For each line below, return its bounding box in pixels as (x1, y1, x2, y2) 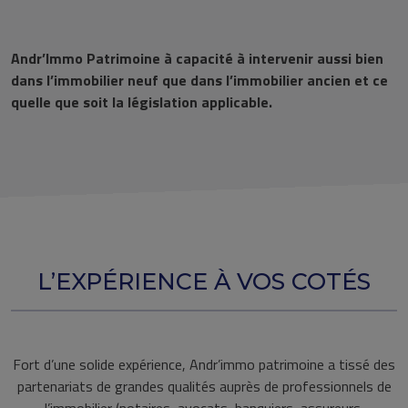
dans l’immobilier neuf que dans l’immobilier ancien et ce (11, 69, 388, 91)
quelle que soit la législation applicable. (11, 91, 272, 113)
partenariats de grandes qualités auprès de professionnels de (16, 375, 392, 397)
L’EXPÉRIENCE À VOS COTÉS (37, 268, 371, 295)
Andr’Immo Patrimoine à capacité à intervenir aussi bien (11, 47, 383, 69)
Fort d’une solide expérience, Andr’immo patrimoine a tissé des (13, 353, 395, 375)
